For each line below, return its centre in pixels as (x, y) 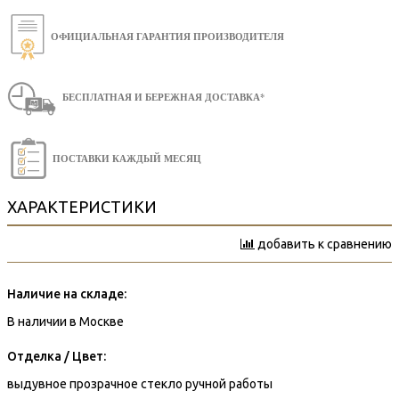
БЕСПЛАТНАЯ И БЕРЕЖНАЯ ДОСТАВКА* (163, 97)
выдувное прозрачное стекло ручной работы (140, 383)
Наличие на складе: (67, 293)
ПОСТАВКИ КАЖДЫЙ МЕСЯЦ (127, 158)
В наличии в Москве (65, 321)
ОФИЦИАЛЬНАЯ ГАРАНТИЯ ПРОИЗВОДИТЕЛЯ (167, 36)
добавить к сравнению (325, 244)
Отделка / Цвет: (57, 356)
